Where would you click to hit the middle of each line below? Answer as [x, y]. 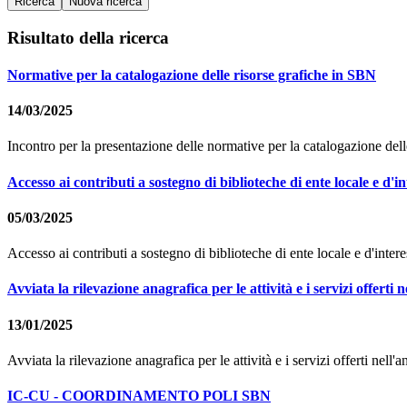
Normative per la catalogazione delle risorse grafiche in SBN [192, 74]
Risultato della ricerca [88, 37]
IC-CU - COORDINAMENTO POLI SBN [139, 396]
